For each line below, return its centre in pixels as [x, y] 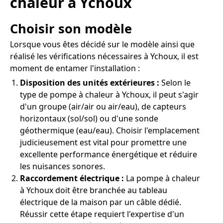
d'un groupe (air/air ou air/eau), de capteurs [103, 106]
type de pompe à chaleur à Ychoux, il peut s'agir [109, 94]
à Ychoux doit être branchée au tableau [94, 190]
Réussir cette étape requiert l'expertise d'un [102, 214]
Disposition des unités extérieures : [90, 82]
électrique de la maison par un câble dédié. [101, 202]
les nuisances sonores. [62, 166]
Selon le [175, 82]
